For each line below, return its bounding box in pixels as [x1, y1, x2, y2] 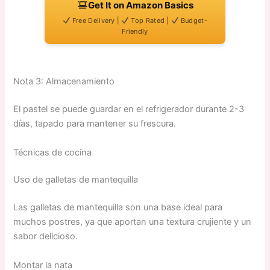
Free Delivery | [70, 16, 122, 25]
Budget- [178, 16, 207, 25]
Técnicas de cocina [13, 146, 92, 158]
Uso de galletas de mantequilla [13, 174, 139, 186]
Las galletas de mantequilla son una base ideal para [13, 202, 223, 213]
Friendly [122, 27, 148, 36]
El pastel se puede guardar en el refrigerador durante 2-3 [13, 104, 245, 115]
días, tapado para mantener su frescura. [13, 118, 177, 130]
